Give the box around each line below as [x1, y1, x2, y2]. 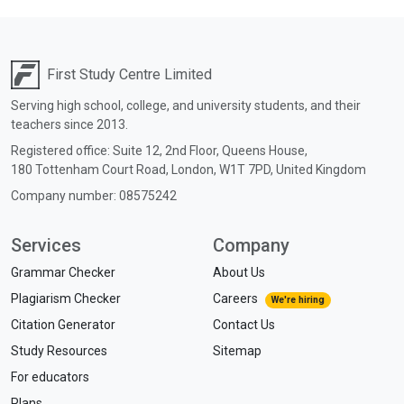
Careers [213, 291, 258, 306]
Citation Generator [11, 317, 115, 332]
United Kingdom [276, 162, 366, 177]
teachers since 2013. [11, 117, 128, 132]
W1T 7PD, [219, 162, 273, 177]
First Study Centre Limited [47, 66, 212, 83]
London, [171, 162, 216, 177]
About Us [213, 265, 265, 280]
